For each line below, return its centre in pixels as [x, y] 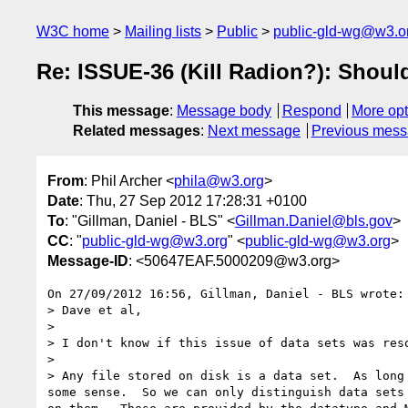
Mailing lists [163, 31]
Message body [224, 111]
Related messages [137, 131]
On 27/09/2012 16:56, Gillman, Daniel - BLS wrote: [226, 293]
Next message [254, 131]
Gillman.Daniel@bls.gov [314, 220]
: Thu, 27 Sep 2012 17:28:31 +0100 [193, 200]
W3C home [73, 31]
